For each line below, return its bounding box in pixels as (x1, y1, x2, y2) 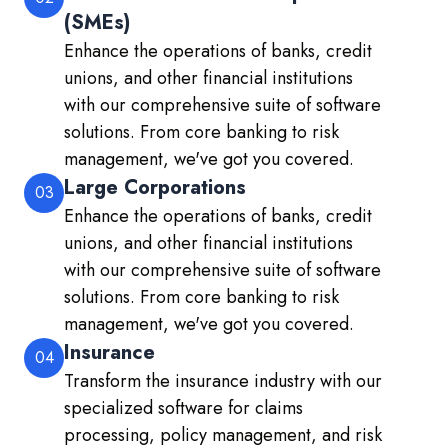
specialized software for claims (64, 395, 303, 422)
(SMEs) (64, 8, 130, 38)
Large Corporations (64, 173, 246, 203)
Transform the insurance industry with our (64, 368, 382, 395)
